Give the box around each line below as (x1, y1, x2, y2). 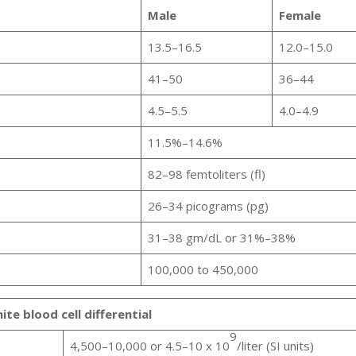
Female (278, 7, 321, 24)
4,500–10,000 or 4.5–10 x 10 (69, 338, 230, 354)
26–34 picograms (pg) (147, 198, 269, 215)
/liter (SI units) (236, 338, 314, 354)
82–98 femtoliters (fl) (147, 166, 265, 183)
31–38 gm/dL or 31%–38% (147, 230, 296, 246)
